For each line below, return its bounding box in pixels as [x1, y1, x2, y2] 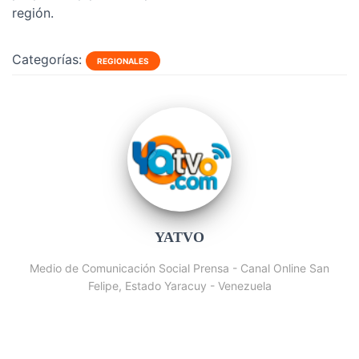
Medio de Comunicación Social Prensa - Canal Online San [30, 261, 329, 275]
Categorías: [12, 51, 82, 67]
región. [12, 5, 54, 21]
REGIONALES [97, 56, 149, 66]
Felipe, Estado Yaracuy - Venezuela [87, 279, 272, 292]
